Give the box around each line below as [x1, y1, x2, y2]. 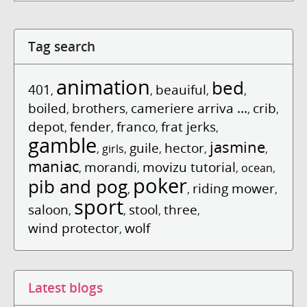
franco [116, 116, 156, 136]
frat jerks [161, 116, 216, 136]
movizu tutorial [143, 157, 236, 176]
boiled [28, 98, 66, 117]
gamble [28, 131, 97, 158]
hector [164, 138, 204, 157]
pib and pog [28, 174, 127, 199]
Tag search [28, 37, 95, 55]
